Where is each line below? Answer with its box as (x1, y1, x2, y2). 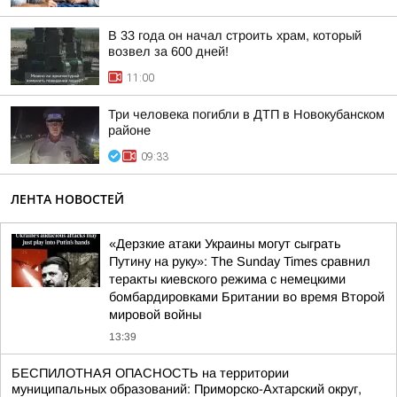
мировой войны (109, 307, 201, 322)
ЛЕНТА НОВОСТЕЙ (11, 191, 124, 207)
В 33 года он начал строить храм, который (108, 28, 362, 43)
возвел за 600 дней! (108, 44, 229, 58)
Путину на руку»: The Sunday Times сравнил (109, 254, 370, 269)
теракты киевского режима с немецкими (109, 272, 346, 286)
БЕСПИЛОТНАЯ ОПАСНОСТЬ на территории (12, 366, 289, 380)
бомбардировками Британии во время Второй (109, 290, 385, 304)
